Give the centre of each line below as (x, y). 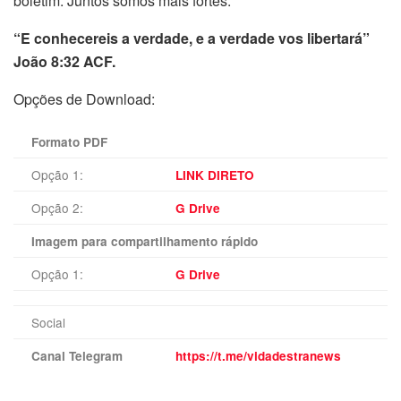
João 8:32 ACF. (64, 62)
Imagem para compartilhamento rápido (145, 242)
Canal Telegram (77, 356)
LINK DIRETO (215, 175)
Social (48, 323)
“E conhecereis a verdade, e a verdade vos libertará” (193, 38)
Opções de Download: (84, 99)
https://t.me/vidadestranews (258, 356)
